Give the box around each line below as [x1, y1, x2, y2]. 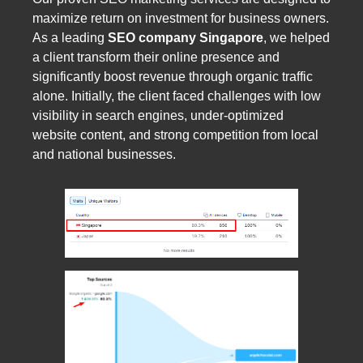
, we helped [263, 30, 330, 45]
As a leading [32, 30, 108, 45]
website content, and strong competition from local [32, 127, 318, 142]
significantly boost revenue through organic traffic [32, 69, 313, 83]
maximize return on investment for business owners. [32, 11, 329, 25]
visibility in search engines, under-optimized [32, 108, 284, 122]
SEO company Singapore [108, 30, 263, 45]
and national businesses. [32, 147, 176, 161]
